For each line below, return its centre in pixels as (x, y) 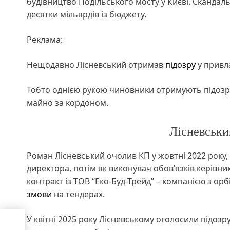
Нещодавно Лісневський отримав (96, 64)
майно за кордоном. (69, 102)
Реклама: (45, 39)
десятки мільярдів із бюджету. (87, 14)
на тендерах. (78, 194)
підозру (180, 64)
